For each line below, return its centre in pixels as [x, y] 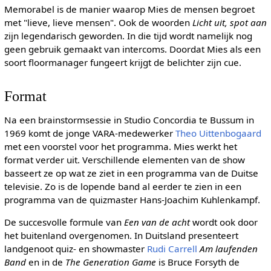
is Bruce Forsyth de [198, 262]
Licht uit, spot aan [229, 23]
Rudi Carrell [172, 249]
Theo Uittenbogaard [218, 133]
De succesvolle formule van [64, 222]
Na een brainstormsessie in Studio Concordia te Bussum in [129, 119]
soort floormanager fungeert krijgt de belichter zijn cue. [122, 63]
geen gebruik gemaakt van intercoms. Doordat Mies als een [132, 49]
